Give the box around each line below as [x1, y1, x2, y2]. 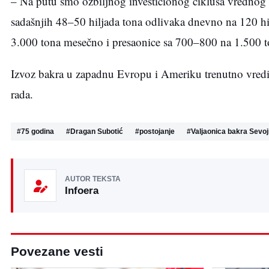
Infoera [65, 184, 98, 196]
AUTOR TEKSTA [65, 174, 121, 183]
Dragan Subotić [70, 127, 123, 136]
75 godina [21, 127, 54, 136]
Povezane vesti [11, 244, 103, 259]
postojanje [139, 127, 175, 136]
